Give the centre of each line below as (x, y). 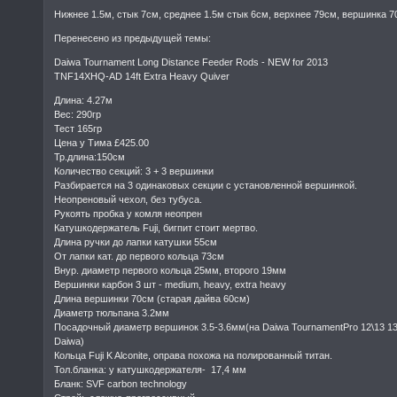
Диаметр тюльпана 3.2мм (112, 312)
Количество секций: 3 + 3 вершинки (134, 171)
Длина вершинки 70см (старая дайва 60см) (152, 298)
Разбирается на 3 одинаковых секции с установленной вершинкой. (206, 185)
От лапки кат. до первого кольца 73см (140, 256)
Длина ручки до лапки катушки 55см (136, 241)
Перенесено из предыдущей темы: (133, 38)
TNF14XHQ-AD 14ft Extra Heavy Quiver (142, 76)
